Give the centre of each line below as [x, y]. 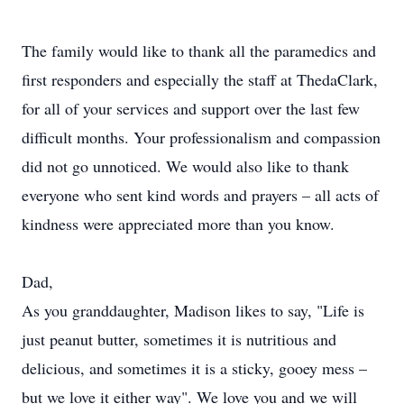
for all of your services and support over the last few [191, 108]
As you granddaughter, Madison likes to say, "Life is [193, 310]
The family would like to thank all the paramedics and [199, 50]
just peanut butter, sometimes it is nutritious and [179, 339]
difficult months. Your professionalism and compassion [201, 137]
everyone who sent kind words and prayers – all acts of [200, 195]
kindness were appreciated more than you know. [178, 224]
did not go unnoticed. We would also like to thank [185, 166]
